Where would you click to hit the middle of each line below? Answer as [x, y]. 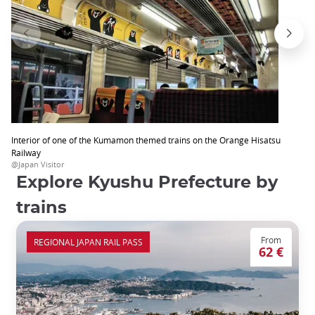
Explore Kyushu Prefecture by [147, 183]
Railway [26, 153]
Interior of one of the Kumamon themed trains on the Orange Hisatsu [146, 140]
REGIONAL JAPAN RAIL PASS [88, 242]
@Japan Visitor [38, 165]
